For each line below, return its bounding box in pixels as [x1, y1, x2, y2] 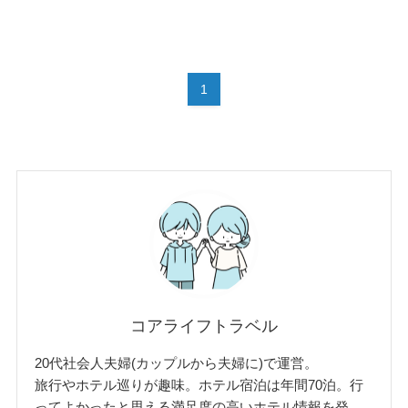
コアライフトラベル [130, 316, 278, 335]
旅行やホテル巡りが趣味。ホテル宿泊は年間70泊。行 [35, 377, 364, 393]
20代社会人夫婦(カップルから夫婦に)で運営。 [35, 355, 319, 372]
